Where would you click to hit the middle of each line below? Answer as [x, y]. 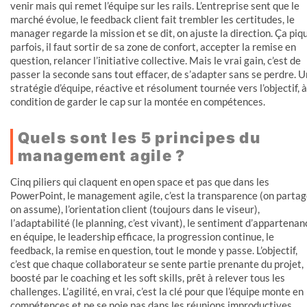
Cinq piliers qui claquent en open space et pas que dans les [140, 181]
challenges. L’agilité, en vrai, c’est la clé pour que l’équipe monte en [157, 291]
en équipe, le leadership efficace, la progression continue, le [142, 236]
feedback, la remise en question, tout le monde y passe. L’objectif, [154, 250]
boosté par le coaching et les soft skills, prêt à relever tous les [148, 277]
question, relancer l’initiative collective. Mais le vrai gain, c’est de [156, 60]
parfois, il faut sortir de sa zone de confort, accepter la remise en [153, 46]
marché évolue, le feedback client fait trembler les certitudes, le [152, 19]
